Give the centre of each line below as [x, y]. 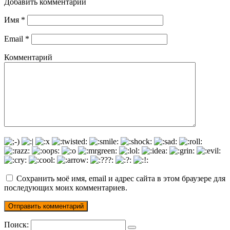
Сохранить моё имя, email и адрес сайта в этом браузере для [121, 178]
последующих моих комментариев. [66, 187]
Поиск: [17, 224]
